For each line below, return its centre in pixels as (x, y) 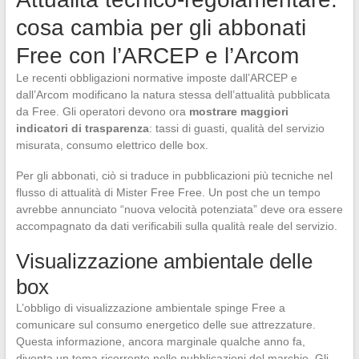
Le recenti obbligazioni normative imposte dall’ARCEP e (156, 78)
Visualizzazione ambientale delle (164, 262)
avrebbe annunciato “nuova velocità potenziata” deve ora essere (179, 210)
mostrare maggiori (238, 112)
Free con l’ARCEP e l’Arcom (157, 56)
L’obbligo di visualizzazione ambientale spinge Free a (150, 308)
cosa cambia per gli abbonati (161, 28)
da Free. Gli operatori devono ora (102, 112)
